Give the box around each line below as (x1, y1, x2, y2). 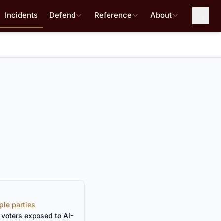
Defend (49, 10, 75, 20)
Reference (94, 10, 132, 20)
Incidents (5, 10, 37, 20)
